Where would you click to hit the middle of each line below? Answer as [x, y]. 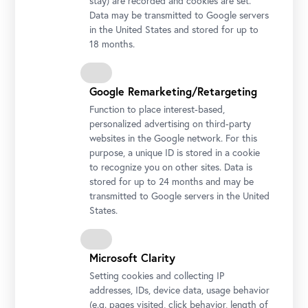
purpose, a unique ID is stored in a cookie [175, 153]
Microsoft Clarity [133, 257]
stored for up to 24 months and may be [172, 181]
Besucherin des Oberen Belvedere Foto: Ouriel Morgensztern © [147, 151]
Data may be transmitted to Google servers [179, 15]
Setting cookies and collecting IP [157, 276]
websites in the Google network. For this [174, 138]
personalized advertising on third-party [170, 124]
